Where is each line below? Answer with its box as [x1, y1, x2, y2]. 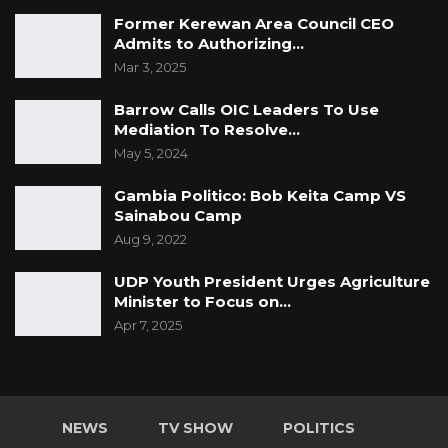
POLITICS [282, 419, 355, 438]
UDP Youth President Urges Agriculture [114, 272, 430, 292]
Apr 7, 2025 [114, 317, 182, 334]
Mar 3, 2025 [114, 59, 186, 76]
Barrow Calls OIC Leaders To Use [114, 100, 379, 120]
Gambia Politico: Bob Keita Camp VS [114, 186, 406, 206]
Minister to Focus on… [114, 292, 291, 312]
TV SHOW [157, 419, 233, 438]
